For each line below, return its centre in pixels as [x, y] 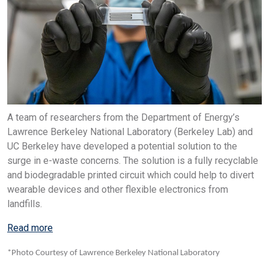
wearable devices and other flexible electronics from [118, 189]
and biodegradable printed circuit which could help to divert [131, 175]
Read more [30, 228]
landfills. [25, 204]
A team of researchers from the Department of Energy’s [123, 117]
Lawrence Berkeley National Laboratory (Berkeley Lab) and [130, 131]
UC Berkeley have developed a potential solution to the [122, 146]
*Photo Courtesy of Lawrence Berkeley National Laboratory [113, 253]
